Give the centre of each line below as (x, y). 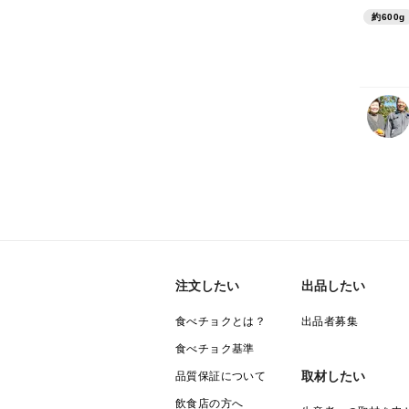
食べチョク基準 (215, 349)
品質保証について (221, 377)
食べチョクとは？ (221, 322)
